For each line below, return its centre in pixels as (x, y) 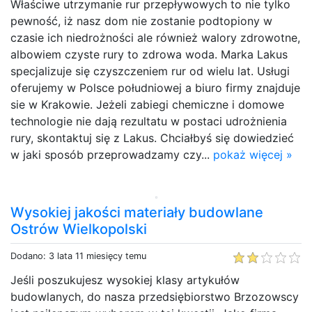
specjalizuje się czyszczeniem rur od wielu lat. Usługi (150, 71)
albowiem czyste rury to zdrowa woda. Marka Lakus (149, 54)
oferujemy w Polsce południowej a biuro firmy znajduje (155, 87)
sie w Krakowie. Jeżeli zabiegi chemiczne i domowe (147, 104)
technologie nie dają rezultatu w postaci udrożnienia (149, 121)
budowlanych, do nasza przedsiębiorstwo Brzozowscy (155, 296)
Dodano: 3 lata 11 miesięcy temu (78, 256)
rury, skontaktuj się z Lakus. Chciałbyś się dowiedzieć (152, 138)
